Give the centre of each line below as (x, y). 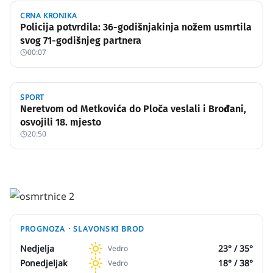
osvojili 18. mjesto (61, 122)
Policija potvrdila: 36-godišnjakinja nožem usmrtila (136, 27)
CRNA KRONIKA (49, 16)
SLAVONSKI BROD (109, 229)
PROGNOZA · (47, 229)
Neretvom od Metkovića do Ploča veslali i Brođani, (133, 109)
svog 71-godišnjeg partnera (81, 41)
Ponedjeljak (44, 263)
